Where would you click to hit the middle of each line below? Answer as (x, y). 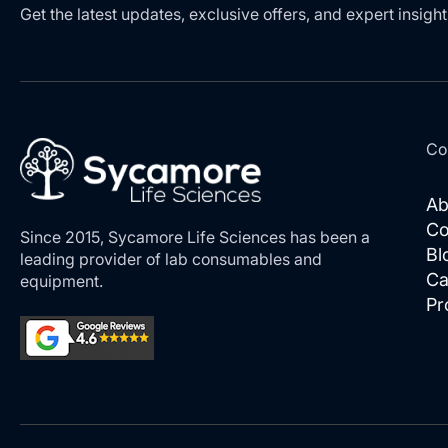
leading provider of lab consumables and (171, 259)
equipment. (61, 281)
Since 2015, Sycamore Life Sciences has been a (195, 237)
